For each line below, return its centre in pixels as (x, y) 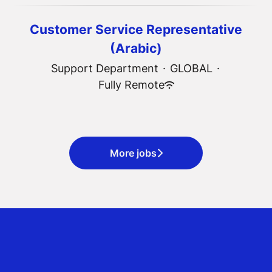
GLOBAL (191, 68)
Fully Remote (131, 85)
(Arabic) (136, 48)
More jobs (133, 153)
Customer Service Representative (136, 29)
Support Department (105, 68)
